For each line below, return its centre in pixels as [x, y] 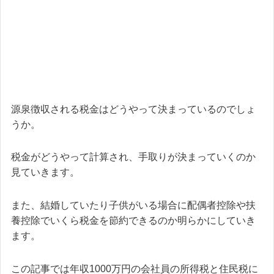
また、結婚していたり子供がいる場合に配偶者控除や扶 [133, 206]
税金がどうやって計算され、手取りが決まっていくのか [133, 157]
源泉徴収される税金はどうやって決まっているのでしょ [133, 109]
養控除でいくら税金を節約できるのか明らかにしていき [133, 221]
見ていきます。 [45, 172]
